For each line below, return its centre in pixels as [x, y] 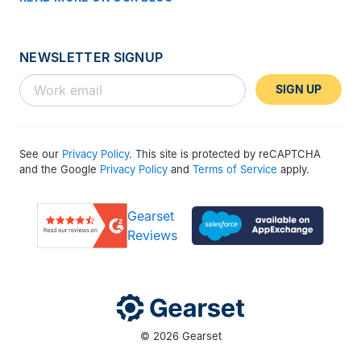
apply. [293, 169]
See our [41, 154]
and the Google [60, 169]
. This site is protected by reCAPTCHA [225, 154]
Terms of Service [235, 169]
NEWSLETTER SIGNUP [91, 57]
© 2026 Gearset [180, 336]
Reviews [153, 235]
